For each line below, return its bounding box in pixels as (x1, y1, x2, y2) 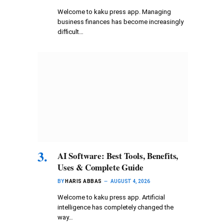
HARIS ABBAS (65, 178, 102, 184)
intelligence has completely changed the (57, 203, 173, 211)
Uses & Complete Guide (57, 160, 143, 173)
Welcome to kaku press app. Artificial (57, 193, 165, 201)
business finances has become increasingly (57, 18, 183, 26)
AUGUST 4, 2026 (110, 178, 150, 184)
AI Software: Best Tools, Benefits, (57, 149, 178, 162)
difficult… (57, 28, 83, 36)
